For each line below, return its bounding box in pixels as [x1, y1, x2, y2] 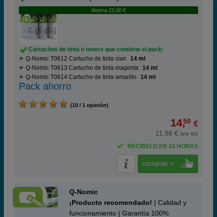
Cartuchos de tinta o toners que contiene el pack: [29, 46, 164, 53]
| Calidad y [152, 199, 186, 206]
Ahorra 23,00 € [91, 7, 126, 13]
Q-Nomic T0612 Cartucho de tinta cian [26, 55, 126, 62]
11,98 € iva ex [155, 129, 198, 137]
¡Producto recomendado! [69, 199, 152, 206]
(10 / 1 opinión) [67, 102, 108, 108]
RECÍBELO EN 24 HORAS [127, 143, 198, 150]
